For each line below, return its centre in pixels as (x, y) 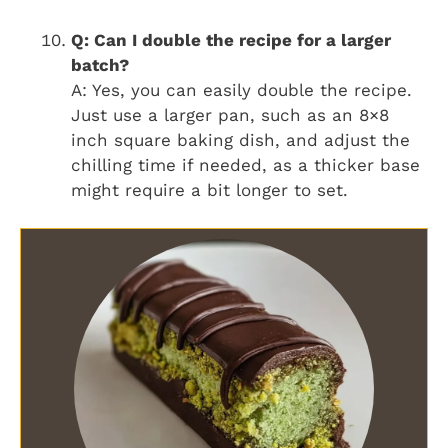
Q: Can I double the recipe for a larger (231, 39)
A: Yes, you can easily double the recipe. (241, 89)
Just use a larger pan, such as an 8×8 (230, 114)
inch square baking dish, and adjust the (240, 139)
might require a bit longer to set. (209, 189)
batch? (100, 64)
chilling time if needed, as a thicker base (245, 164)
